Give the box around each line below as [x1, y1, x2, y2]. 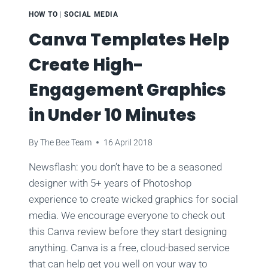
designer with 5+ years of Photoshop [29, 176, 191, 189]
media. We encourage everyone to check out [29, 209, 225, 221]
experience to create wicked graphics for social [29, 193, 238, 205]
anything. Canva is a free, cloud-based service [29, 241, 230, 254]
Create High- [29, 53, 144, 77]
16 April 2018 [103, 137, 153, 147]
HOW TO [29, 10, 58, 19]
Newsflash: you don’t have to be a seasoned [29, 160, 222, 173]
